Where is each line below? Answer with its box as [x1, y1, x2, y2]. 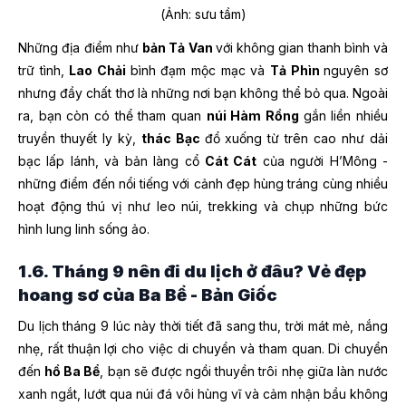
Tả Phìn [270, 63, 324, 79]
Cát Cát [204, 153, 257, 169]
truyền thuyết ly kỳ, [18, 130, 141, 147]
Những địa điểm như [18, 40, 142, 56]
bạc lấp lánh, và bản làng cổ [18, 153, 205, 169]
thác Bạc [140, 130, 205, 147]
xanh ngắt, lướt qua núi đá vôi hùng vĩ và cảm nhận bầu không [18, 385, 388, 401]
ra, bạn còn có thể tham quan [18, 108, 207, 124]
